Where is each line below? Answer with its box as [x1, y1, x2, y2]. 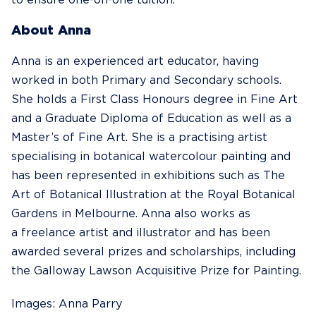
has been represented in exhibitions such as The [11, 170, 285, 181]
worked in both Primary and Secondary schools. [11, 75, 281, 86]
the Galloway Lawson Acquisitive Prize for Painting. [11, 265, 301, 276]
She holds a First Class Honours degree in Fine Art [11, 94, 298, 105]
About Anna [11, 25, 91, 37]
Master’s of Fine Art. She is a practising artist [11, 132, 267, 143]
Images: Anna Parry [11, 298, 122, 310]
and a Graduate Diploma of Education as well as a [11, 113, 291, 124]
